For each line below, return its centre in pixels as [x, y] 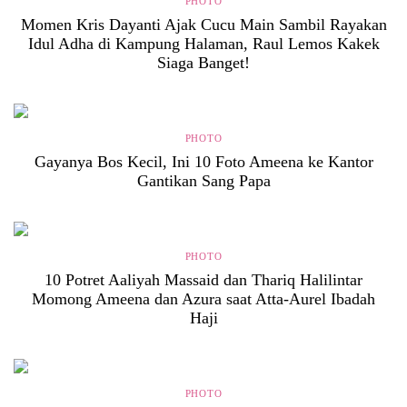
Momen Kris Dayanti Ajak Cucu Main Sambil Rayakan [203, 25]
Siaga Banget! [203, 63]
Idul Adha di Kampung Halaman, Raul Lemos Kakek [203, 44]
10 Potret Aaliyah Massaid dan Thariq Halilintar [203, 280]
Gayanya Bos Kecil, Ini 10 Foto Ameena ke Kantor [203, 162]
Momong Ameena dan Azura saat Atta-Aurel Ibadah [203, 299]
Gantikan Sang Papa [203, 181]
